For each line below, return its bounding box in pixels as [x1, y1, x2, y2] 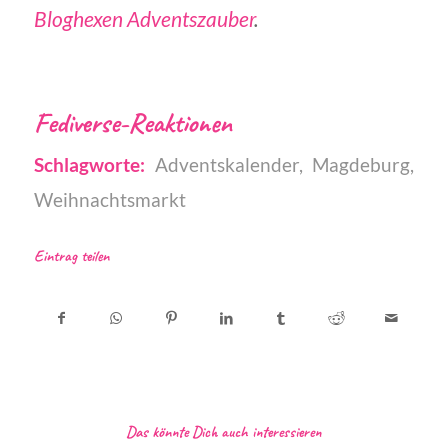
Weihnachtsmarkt [33, 188, 186, 211]
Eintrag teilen [33, 245, 109, 266]
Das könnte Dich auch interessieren [126, 421, 322, 442]
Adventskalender [154, 153, 299, 176]
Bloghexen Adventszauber [33, 7, 254, 32]
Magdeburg [312, 153, 411, 176]
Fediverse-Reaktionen [33, 104, 232, 140]
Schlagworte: [33, 153, 145, 176]
